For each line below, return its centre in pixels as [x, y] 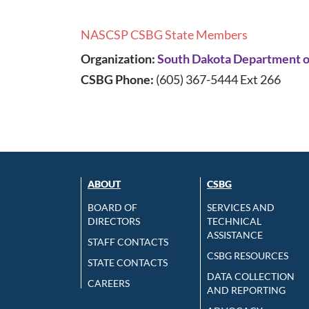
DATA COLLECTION [251, 277]
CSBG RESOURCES [248, 256]
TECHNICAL [234, 221]
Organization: [118, 59]
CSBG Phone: [118, 80]
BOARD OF [112, 208]
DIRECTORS [114, 221]
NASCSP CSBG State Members [164, 35]
